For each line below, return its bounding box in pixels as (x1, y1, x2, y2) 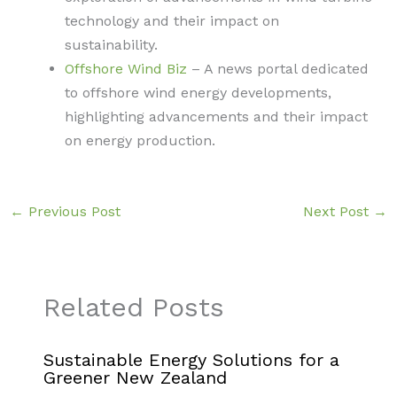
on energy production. (64, 132, 215, 149)
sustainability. (64, 36, 158, 53)
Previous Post (23, 203, 121, 220)
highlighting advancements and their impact (64, 108, 368, 125)
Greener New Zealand (43, 367, 227, 389)
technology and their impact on (64, 12, 279, 29)
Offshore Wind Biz (64, 60, 187, 77)
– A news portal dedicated (186, 60, 369, 77)
